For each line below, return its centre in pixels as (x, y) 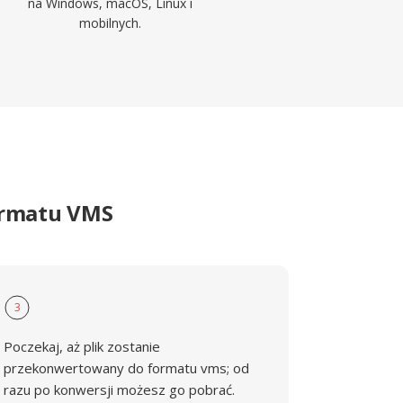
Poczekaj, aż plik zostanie (82, 346)
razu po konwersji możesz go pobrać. (120, 390)
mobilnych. (111, 23)
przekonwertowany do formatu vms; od (127, 368)
